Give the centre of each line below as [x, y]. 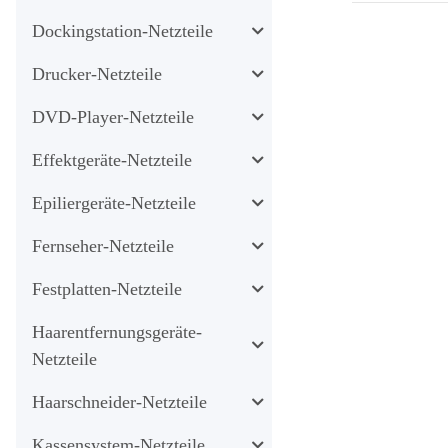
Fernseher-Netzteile [103, 245]
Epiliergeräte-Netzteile [114, 202]
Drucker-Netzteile [97, 73]
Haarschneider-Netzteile [119, 401]
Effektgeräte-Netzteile [112, 159]
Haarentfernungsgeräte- [117, 331]
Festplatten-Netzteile [107, 288]
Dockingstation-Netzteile [122, 30]
